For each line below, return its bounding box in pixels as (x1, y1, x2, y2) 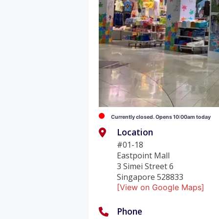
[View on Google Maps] (117, 182, 205, 192)
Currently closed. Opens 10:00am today (111, 113, 211, 120)
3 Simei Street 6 (117, 160, 174, 172)
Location (117, 126, 153, 138)
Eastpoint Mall (117, 150, 170, 161)
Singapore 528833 (117, 171, 184, 182)
